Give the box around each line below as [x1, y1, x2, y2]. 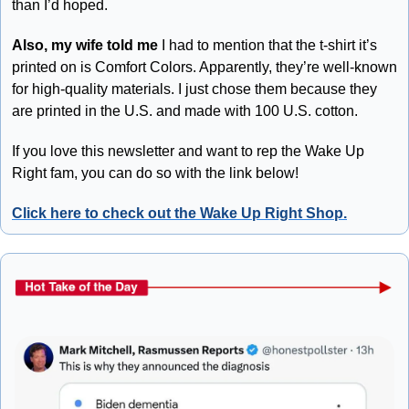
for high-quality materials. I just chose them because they [12, 81, 377, 98]
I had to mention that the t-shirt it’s [158, 37, 377, 54]
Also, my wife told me [12, 37, 158, 54]
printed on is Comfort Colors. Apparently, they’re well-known [12, 59, 397, 76]
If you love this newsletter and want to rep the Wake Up [12, 143, 364, 160]
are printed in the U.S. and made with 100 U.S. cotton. [12, 103, 362, 120]
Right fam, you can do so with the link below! [12, 165, 299, 182]
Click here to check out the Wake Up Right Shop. [12, 205, 347, 222]
